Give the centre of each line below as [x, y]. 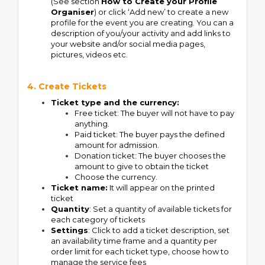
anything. [92, 124]
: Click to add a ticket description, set [159, 230]
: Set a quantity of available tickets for [161, 209]
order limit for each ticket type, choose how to [140, 251]
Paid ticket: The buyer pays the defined [150, 134]
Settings [70, 230]
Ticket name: [79, 188]
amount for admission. [117, 145]
